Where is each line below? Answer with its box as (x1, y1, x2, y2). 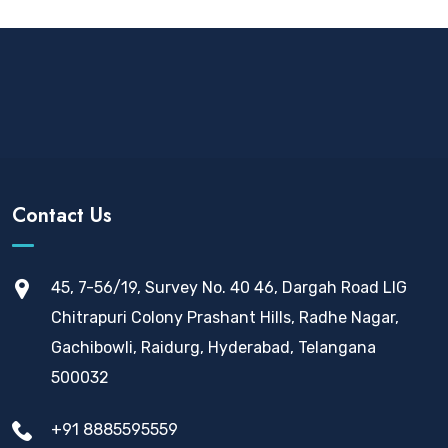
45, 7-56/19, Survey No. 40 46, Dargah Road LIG (51, 278, 407, 297)
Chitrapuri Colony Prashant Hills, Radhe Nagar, (51, 308, 399, 327)
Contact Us (12, 201, 112, 230)
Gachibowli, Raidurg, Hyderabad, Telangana (51, 338, 376, 357)
